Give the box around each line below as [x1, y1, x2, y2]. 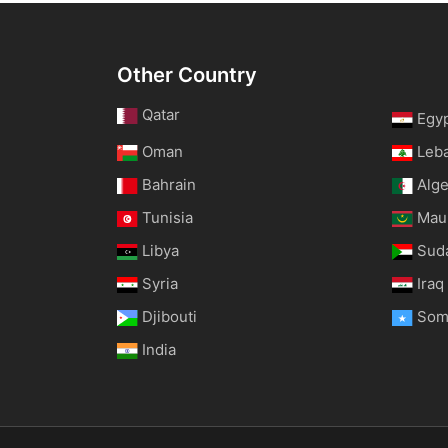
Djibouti [142, 307, 198, 326]
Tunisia [142, 208, 194, 227]
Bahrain [142, 175, 197, 194]
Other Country [117, 62, 257, 87]
